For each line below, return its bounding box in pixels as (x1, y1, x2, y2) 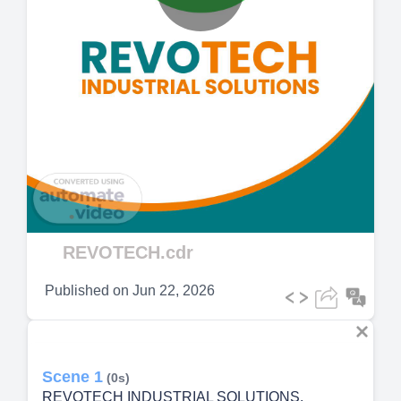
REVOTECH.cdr (63, 243, 193, 263)
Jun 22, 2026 (132, 283, 215, 299)
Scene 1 (42, 368, 103, 387)
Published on (45, 283, 129, 299)
